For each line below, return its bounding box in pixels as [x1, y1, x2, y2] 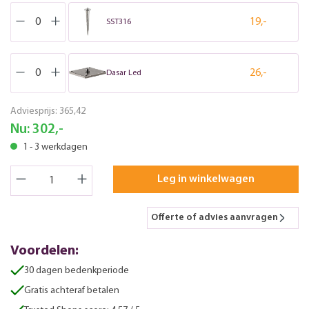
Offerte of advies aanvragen [151, 212, 278, 223]
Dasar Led [106, 68, 141, 77]
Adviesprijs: [10, 106, 59, 117]
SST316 [106, 17, 131, 26]
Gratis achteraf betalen [24, 285, 119, 296]
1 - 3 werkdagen [21, 141, 88, 152]
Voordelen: [10, 243, 79, 258]
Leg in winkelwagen [157, 173, 255, 185]
